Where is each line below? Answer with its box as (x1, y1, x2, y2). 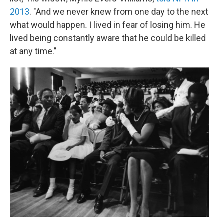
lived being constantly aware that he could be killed (10, 33, 206, 43)
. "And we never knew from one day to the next (29, 6, 208, 17)
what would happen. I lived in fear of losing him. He (10, 20, 205, 30)
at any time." (10, 46, 57, 56)
